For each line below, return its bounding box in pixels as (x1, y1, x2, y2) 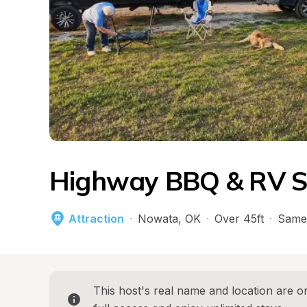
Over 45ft (214, 212, 264, 225)
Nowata (138, 212, 178, 225)
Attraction (69, 212, 124, 225)
